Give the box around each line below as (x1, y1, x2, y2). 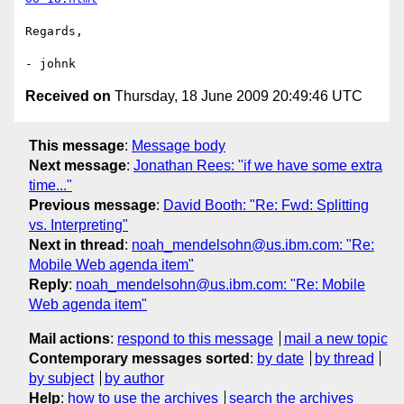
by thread (314, 350, 374, 366)
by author (104, 370, 164, 386)
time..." (29, 177, 72, 193)
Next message (29, 157, 126, 173)
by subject (29, 370, 94, 386)
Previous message (29, 197, 156, 213)
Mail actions (29, 330, 110, 346)
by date (257, 350, 304, 366)
